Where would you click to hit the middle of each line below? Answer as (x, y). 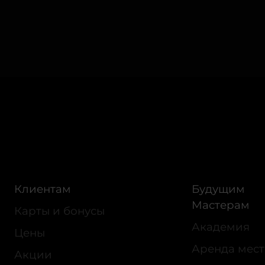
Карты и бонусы (59, 211)
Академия (221, 227)
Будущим (218, 189)
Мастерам (221, 205)
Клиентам (43, 189)
